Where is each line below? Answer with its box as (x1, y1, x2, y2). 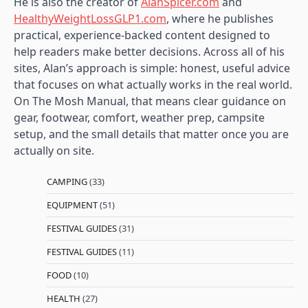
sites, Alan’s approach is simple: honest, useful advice (14, 60, 290, 76)
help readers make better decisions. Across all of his (14, 44, 285, 60)
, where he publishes (166, 11, 274, 27)
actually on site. (14, 143, 94, 159)
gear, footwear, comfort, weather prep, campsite (14, 110, 265, 126)
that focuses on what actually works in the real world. (14, 77, 292, 93)
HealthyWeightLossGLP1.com (14, 11, 166, 27)
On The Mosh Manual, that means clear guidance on (14, 93, 286, 109)
